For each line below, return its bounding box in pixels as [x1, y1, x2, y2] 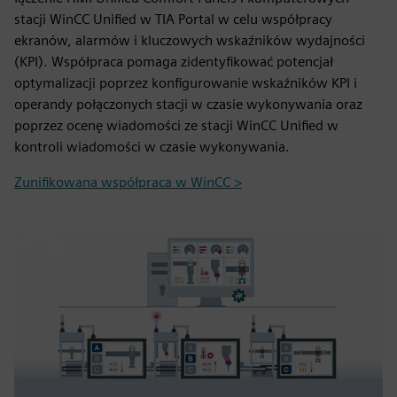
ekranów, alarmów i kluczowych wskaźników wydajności [14, 32, 365, 49]
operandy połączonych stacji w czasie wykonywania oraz [14, 96, 362, 113]
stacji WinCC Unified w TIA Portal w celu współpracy [14, 11, 332, 27]
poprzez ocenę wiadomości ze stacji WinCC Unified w [14, 117, 339, 134]
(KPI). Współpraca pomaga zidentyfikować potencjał [14, 53, 333, 70]
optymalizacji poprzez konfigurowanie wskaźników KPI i [14, 74, 357, 91]
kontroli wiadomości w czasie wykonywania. [14, 138, 290, 155]
